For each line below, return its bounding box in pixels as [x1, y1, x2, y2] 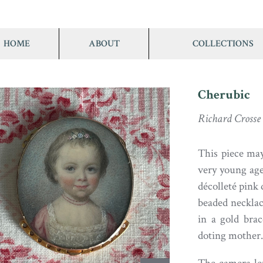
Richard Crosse [197, 111, 261, 126]
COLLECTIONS [193, 38, 254, 49]
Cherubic [197, 86, 250, 103]
